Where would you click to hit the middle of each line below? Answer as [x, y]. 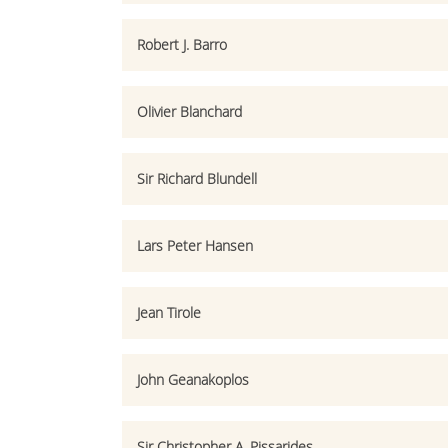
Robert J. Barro [181, 44]
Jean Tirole [168, 312]
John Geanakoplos [192, 379]
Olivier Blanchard [189, 111]
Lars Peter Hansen [194, 245]
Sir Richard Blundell [196, 178]
